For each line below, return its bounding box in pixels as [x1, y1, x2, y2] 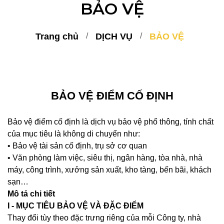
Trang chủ [35, 31, 78, 41]
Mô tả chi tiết [7, 189, 55, 198]
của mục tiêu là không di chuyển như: [7, 129, 140, 138]
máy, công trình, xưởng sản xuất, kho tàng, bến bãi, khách [7, 165, 211, 174]
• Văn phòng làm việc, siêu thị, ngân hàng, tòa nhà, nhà [7, 153, 202, 162]
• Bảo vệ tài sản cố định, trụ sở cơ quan [7, 141, 147, 150]
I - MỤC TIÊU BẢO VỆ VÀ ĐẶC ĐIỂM [7, 201, 143, 210]
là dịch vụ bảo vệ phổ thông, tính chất [82, 117, 213, 126]
